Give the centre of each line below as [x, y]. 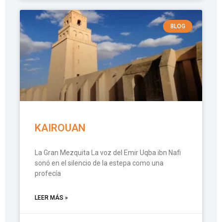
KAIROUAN [60, 128]
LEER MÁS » [51, 198]
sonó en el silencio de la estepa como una [99, 163]
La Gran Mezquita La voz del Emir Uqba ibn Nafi [108, 153]
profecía [48, 173]
